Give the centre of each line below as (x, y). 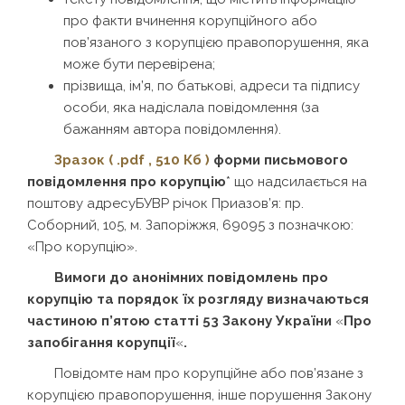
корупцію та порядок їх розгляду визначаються (198, 299)
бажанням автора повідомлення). (172, 129)
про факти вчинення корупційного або (190, 20)
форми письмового (279, 160)
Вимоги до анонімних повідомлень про (191, 277)
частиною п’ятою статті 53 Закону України (181, 320)
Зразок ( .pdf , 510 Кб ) (132, 160)
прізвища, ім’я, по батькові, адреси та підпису (212, 85)
